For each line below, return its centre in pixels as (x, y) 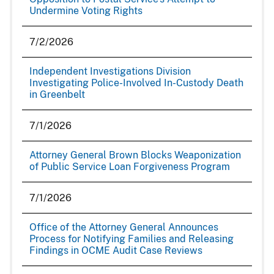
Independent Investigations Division (110, 71)
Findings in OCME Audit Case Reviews (116, 250)
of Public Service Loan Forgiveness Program (130, 167)
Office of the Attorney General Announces (124, 227)
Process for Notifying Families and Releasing (131, 239)
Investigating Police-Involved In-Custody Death (136, 83)
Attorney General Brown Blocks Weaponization (135, 155)
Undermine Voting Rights (86, 11)
